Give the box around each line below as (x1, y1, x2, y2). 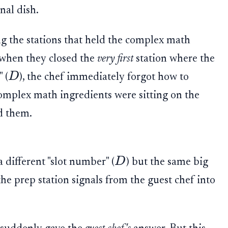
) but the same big (126, 156, 208, 168)
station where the (133, 53, 215, 65)
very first (97, 53, 133, 65)
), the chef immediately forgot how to (19, 71, 189, 83)
